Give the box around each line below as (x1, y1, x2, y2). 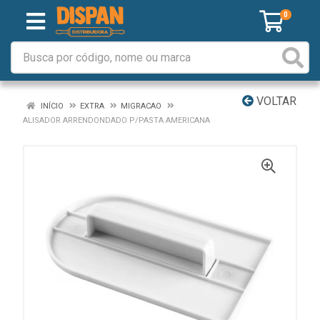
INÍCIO (39, 101, 64, 111)
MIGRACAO (121, 101, 161, 111)
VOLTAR (254, 94, 296, 108)
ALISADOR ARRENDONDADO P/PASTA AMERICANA (23, 116, 210, 125)
